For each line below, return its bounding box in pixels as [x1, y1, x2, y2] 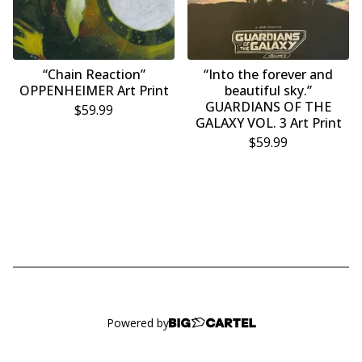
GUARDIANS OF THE [205, 98, 331, 116]
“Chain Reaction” [42, 65, 145, 84]
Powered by [106, 314, 169, 330]
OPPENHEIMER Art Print [19, 82, 169, 100]
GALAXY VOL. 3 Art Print [195, 114, 342, 133]
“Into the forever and [204, 65, 333, 84]
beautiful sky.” [225, 82, 312, 100]
